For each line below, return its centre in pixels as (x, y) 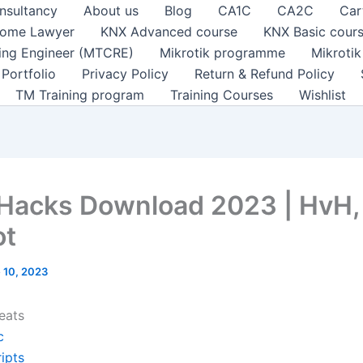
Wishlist (322, 95)
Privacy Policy (125, 74)
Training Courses (222, 95)
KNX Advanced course (169, 32)
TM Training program (80, 95)
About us (111, 11)
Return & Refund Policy (265, 74)
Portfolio (29, 74)
